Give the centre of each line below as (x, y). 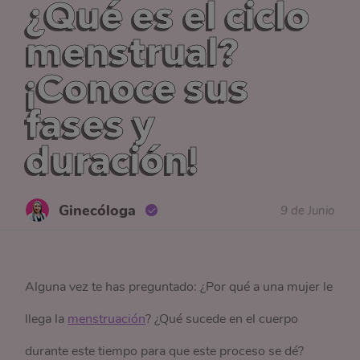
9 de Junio (307, 210)
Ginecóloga (98, 210)
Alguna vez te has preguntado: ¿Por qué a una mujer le (179, 287)
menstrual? (133, 51)
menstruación (107, 319)
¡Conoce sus (138, 88)
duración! (112, 160)
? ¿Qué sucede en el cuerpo (222, 319)
